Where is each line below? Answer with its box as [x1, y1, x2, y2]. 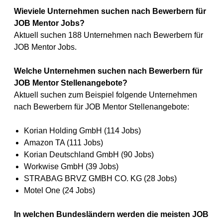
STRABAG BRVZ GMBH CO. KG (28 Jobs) [24, 174, 177, 183]
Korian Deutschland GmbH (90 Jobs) [24, 150, 154, 159]
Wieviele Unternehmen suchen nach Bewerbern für [14, 7, 206, 15]
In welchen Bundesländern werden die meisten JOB [14, 210, 209, 219]
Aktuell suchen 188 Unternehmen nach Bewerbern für [14, 31, 203, 39]
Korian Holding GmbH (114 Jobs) [24, 126, 141, 135]
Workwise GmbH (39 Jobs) [24, 162, 118, 171]
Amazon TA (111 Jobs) [24, 138, 103, 147]
